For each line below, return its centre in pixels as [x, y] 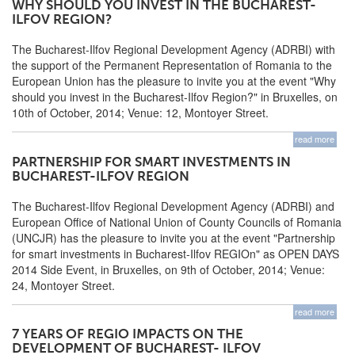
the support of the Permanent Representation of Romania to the [172, 65]
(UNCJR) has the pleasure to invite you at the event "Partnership [174, 238]
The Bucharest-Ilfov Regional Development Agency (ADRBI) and [173, 206]
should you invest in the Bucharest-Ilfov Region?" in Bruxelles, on [175, 97]
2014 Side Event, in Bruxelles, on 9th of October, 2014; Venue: [168, 270]
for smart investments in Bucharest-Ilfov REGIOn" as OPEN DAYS [176, 254]
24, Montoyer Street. [63, 286]
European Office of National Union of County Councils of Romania [177, 222]
